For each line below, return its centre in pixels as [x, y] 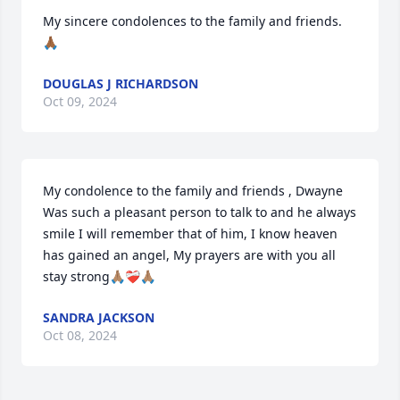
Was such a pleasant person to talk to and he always [200, 212]
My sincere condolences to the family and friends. [192, 21]
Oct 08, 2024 [80, 335]
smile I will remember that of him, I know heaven [190, 233]
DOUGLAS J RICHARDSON [121, 83]
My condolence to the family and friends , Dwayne [193, 191]
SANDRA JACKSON [99, 317]
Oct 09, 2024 [80, 101]
